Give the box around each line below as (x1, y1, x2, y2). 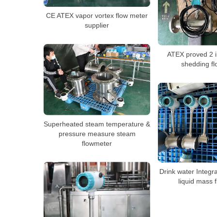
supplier (85, 21, 109, 29)
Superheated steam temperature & (44, 120, 150, 128)
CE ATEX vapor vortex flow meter (46, 11, 148, 19)
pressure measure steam (58, 129, 136, 138)
